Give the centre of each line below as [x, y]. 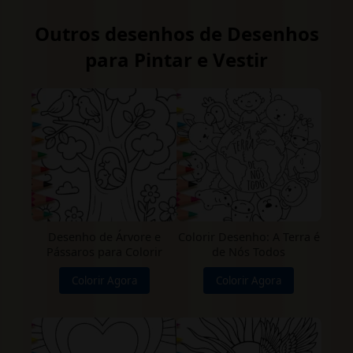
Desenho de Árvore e [104, 237]
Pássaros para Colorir [104, 252]
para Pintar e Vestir [176, 60]
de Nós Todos [249, 252]
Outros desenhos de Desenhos [176, 34]
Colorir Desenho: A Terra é [249, 237]
